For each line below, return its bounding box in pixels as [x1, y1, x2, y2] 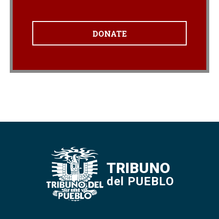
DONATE [92, 28, 127, 39]
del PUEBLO [106, 174, 174, 188]
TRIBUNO [106, 159, 170, 176]
